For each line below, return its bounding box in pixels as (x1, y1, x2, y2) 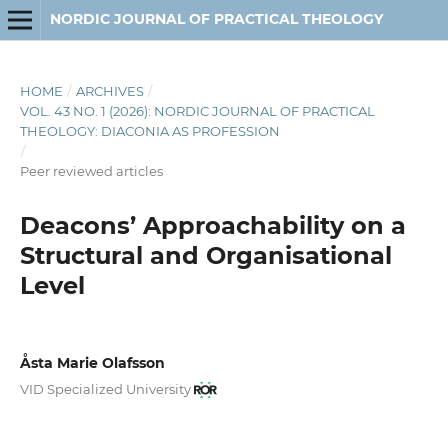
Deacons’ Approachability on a (19, 210, 406, 240)
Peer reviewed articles (19, 162, 163, 179)
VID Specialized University (19, 380, 191, 397)
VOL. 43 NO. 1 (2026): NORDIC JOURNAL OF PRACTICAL (19, 102, 375, 119)
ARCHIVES (75, 82, 144, 99)
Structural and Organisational (19, 240, 392, 270)
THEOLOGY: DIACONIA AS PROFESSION (19, 122, 280, 139)
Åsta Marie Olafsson (19, 353, 165, 372)
